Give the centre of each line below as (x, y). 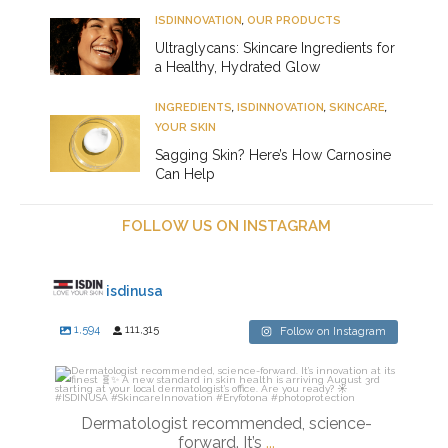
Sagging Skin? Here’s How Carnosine (273, 155)
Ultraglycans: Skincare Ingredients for (275, 48)
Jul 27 (237, 421)
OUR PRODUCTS (294, 21)
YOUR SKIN (185, 128)
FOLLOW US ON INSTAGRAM (226, 226)
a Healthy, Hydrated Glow (237, 67)
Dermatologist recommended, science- (226, 424)
